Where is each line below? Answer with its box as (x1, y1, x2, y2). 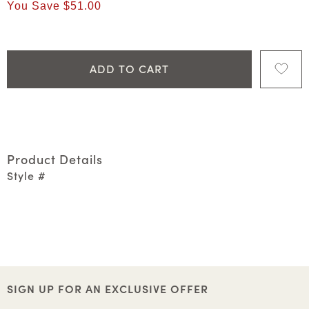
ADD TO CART (89, 61, 169, 77)
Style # (7, 167, 46, 183)
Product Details (7, 150, 103, 168)
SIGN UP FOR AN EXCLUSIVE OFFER (7, 280, 208, 296)
